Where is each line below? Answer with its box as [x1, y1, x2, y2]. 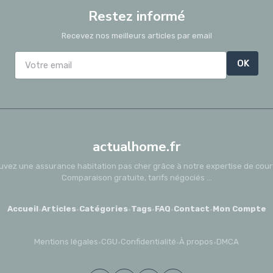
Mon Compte [212, 204, 266, 213]
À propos [179, 236, 213, 246]
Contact [173, 204, 210, 213]
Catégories [79, 204, 128, 213]
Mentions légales [34, 236, 98, 246]
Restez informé [88, 6, 185, 26]
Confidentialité [121, 236, 176, 246]
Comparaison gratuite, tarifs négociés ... [61, 172, 212, 182]
